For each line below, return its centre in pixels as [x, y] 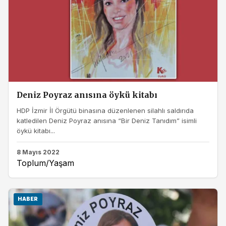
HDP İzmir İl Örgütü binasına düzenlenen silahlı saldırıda [105, 111]
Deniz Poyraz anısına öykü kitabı [87, 95]
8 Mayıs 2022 [38, 152]
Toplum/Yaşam [45, 163]
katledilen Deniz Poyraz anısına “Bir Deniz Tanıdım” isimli [107, 121]
